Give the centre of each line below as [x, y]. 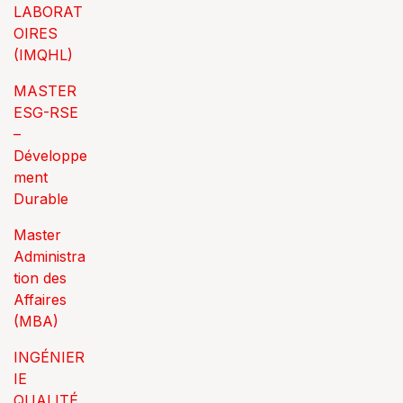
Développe [50, 156]
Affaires [40, 300]
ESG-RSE [46, 112]
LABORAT [48, 12]
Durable [41, 199]
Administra [49, 256]
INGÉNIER [49, 357]
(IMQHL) [43, 55]
